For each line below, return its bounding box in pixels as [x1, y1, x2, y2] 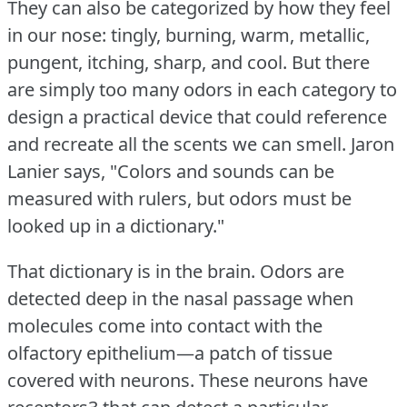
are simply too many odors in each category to [7, 76, 397, 102]
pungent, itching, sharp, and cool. [7, 49, 287, 74]
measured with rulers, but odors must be [7, 185, 352, 211]
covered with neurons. [7, 367, 194, 392]
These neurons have [199, 367, 368, 392]
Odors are [260, 258, 344, 283]
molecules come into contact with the [7, 313, 323, 338]
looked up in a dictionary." [7, 213, 224, 238]
